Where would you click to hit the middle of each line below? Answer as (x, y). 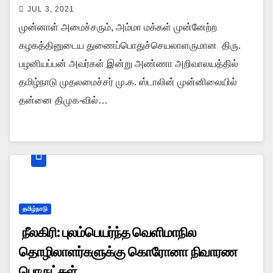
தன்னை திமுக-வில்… (63, 100)
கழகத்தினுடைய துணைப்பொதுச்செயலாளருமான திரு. (130, 45)
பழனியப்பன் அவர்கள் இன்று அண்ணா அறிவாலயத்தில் (129, 63)
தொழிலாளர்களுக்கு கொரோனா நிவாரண (128, 252)
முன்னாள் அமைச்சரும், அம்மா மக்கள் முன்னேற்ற (118, 27)
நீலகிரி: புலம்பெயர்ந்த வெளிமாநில (108, 232)
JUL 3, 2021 (51, 9)
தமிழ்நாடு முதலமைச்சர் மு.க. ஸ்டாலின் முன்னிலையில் (128, 82)
